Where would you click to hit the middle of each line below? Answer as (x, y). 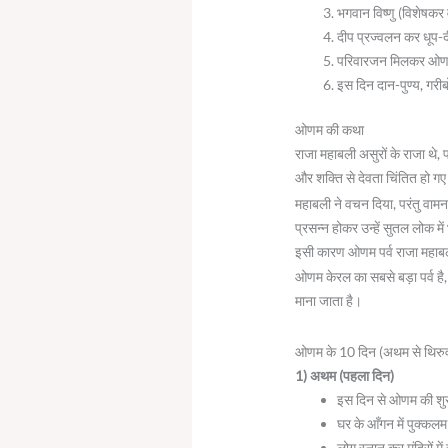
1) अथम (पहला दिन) (345, 375)
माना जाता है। (329, 301)
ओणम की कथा (330, 130)
